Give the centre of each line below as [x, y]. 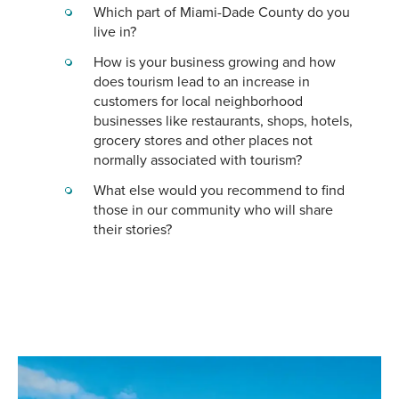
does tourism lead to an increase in [201, 81]
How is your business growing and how [214, 61]
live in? [114, 31]
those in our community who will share [213, 209]
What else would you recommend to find [219, 189]
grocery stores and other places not [203, 139]
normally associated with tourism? [197, 159]
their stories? [132, 228]
